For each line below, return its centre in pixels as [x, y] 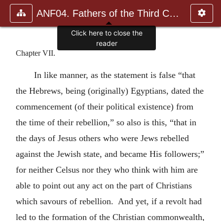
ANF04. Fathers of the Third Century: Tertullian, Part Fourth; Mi [174, 13]
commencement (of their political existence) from [105, 106]
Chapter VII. [36, 53]
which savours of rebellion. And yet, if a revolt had [109, 201]
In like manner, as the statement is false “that [114, 75]
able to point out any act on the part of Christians [104, 185]
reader [107, 43]
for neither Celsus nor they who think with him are [107, 169]
